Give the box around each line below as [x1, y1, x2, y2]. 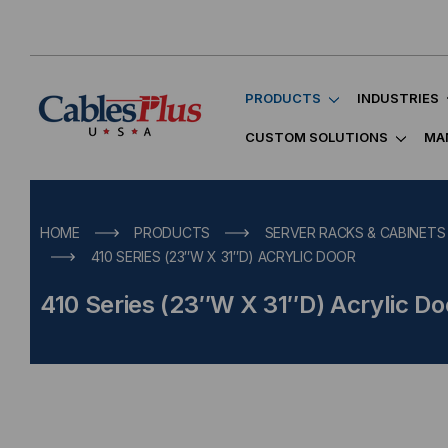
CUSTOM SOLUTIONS [245, 129, 388, 145]
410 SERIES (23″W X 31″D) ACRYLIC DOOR [90, 248, 356, 265]
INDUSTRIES [357, 90, 439, 106]
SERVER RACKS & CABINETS [264, 224, 446, 241]
